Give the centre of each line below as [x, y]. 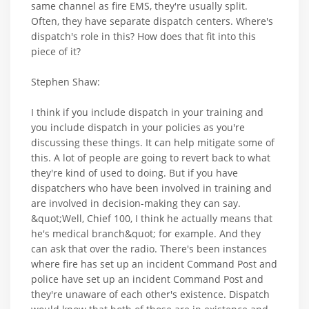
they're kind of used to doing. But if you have [134, 172]
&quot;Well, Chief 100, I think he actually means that [152, 218]
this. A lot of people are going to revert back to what [151, 157]
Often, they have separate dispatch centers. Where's [152, 21]
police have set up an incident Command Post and [147, 279]
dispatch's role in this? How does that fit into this [143, 36]
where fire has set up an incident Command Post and [154, 263]
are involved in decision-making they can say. [136, 203]
